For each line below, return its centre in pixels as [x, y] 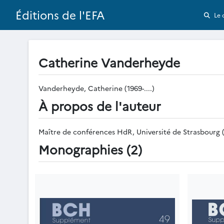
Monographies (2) [90, 149]
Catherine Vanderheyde [109, 62]
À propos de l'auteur [100, 105]
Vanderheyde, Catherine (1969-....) [97, 88]
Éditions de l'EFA [60, 15]
